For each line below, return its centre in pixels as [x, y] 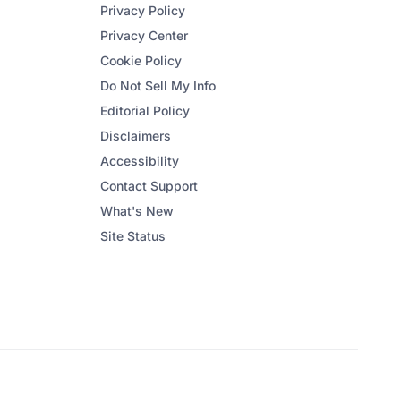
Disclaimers [136, 136]
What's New [137, 211]
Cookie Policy [141, 60]
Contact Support [149, 186]
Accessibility [140, 161]
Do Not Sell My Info [158, 85]
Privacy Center [144, 35]
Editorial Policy [145, 111]
